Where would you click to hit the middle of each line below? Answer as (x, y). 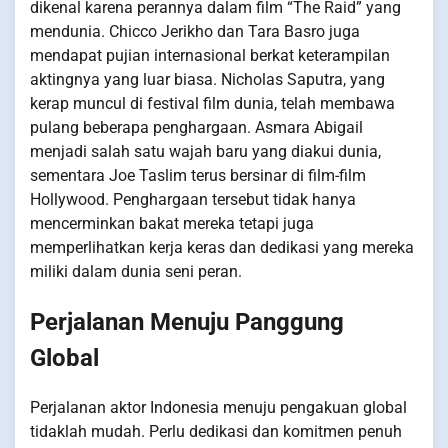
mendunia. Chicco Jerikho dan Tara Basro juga (195, 32)
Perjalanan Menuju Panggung (187, 322)
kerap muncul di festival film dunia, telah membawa (212, 104)
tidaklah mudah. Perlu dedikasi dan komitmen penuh (216, 432)
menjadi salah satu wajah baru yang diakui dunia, (205, 152)
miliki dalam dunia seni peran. (136, 272)
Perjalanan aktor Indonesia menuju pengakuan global (218, 408)
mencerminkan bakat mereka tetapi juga (172, 224)
